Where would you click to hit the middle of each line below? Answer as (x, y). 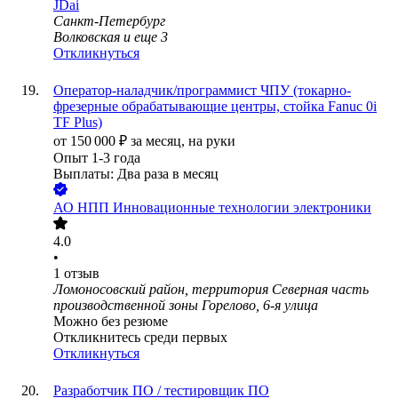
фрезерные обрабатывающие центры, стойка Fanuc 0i (215, 107)
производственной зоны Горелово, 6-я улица (186, 306)
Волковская (87, 37)
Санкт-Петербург (109, 21)
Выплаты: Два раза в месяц (136, 174)
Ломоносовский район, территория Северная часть (211, 290)
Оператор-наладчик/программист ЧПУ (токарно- (202, 91)
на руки (212, 141)
